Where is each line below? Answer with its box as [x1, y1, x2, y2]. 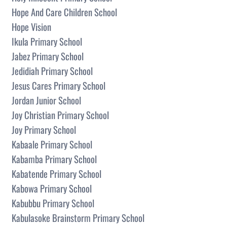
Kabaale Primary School [12, 137, 92, 151]
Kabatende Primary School [12, 166, 101, 180]
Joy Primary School [12, 122, 76, 136]
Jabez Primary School [12, 49, 84, 63]
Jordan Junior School [12, 93, 81, 107]
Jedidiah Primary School [12, 63, 93, 78]
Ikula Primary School [12, 34, 82, 48]
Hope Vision [12, 19, 51, 33]
